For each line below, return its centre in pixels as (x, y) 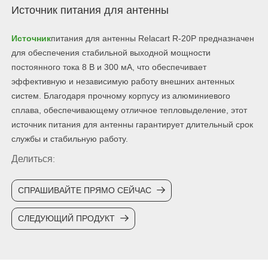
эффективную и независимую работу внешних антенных (123, 82)
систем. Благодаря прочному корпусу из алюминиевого (121, 96)
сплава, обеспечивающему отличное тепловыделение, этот (129, 110)
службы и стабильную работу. (69, 139)
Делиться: (33, 160)
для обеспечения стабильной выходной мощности (111, 53)
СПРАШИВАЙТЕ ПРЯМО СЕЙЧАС (86, 191)
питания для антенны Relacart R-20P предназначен (152, 39)
